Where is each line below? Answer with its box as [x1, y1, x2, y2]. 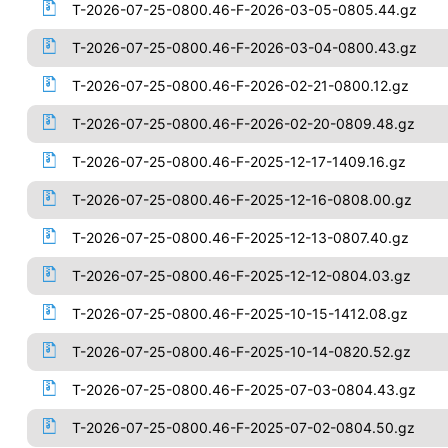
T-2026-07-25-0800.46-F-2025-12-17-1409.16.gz [71, 153, 406, 170]
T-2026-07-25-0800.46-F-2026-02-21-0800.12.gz [71, 77, 409, 94]
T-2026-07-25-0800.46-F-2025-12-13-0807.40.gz [71, 229, 409, 246]
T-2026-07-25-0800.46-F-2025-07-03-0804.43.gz [71, 381, 416, 398]
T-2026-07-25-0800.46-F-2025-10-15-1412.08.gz [71, 305, 408, 322]
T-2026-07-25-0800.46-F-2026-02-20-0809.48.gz [71, 115, 415, 132]
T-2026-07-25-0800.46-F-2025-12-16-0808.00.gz [71, 191, 412, 208]
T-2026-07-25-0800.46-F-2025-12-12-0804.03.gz [71, 267, 411, 284]
